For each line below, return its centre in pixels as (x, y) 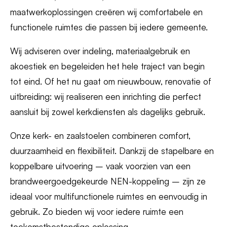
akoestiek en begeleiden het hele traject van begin (107, 66)
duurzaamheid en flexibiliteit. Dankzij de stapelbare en (112, 151)
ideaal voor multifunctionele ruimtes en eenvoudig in (109, 196)
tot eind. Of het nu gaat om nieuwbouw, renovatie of (111, 81)
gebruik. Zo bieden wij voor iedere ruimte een (97, 212)
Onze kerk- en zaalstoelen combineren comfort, (100, 136)
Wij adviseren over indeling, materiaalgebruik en (100, 51)
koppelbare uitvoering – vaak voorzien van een (100, 166)
